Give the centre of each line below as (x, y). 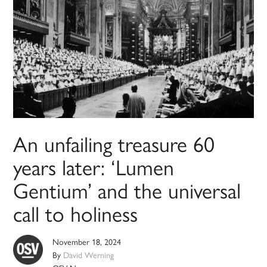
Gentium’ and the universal (127, 190)
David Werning (89, 255)
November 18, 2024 (87, 242)
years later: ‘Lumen (94, 167)
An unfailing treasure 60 (114, 143)
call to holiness (76, 213)
